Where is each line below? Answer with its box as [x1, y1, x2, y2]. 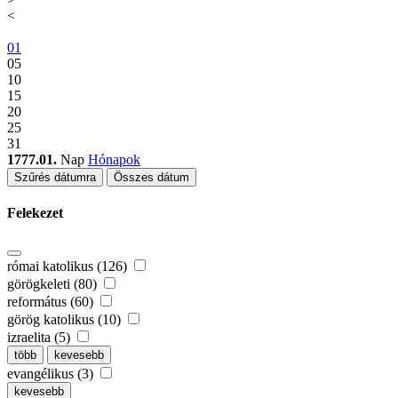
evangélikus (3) [7, 365, 97, 381]
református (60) [7, 293, 97, 309]
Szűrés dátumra [14, 171, 96, 185]
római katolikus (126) [7, 258, 131, 274]
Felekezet [7, 205, 63, 221]
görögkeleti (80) [7, 275, 100, 291]
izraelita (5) [7, 329, 74, 345]
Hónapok [88, 152, 140, 168]
